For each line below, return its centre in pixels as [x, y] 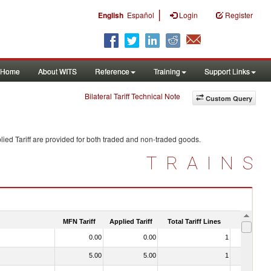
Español [141, 15]
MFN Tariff [79, 221]
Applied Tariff [131, 221]
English [111, 15]
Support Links [227, 71]
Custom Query [229, 98]
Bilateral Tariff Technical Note [132, 96]
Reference [112, 71]
